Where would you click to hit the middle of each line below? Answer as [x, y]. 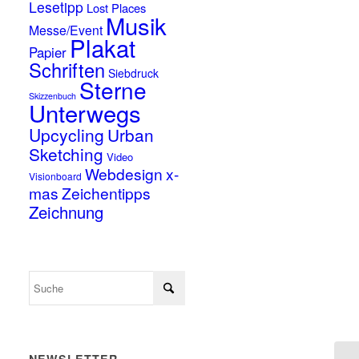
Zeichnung [67, 212]
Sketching [67, 154]
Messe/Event [66, 30]
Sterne [113, 90]
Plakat [103, 47]
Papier [48, 52]
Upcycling [67, 135]
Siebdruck [134, 73]
